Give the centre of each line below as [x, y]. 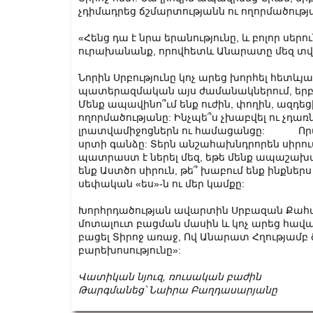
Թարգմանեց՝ [112, 290]
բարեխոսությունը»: [130, 250]
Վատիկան [106, 277]
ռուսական [196, 277]
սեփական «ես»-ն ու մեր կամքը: [161, 184]
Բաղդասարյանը [234, 290]
